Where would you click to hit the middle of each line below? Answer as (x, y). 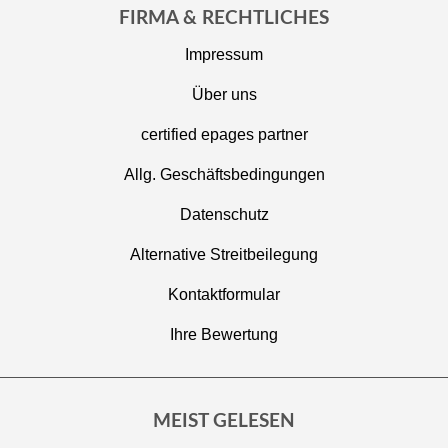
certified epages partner (224, 134)
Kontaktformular (224, 294)
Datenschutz (224, 214)
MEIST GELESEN (224, 421)
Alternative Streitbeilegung (224, 254)
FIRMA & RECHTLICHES (224, 18)
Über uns (224, 94)
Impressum (224, 54)
